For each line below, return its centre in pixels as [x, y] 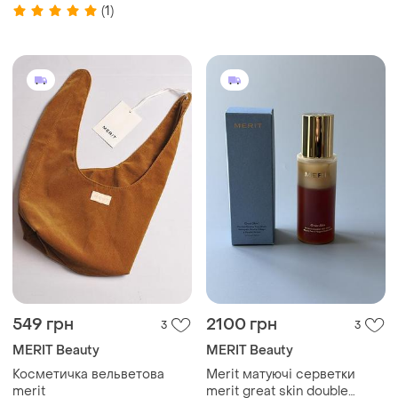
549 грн [43, 324]
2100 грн [242, 324]
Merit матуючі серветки [281, 374]
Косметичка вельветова [88, 374]
